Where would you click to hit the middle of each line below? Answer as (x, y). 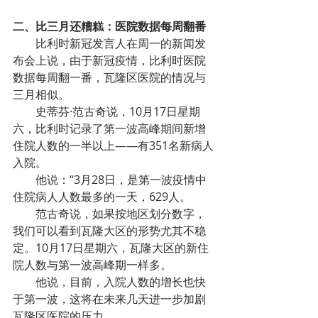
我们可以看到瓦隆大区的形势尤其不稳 (109, 231)
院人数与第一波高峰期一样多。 (92, 265)
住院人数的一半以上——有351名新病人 (113, 146)
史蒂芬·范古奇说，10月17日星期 (118, 111)
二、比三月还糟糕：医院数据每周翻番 (109, 26)
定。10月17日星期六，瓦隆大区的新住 (111, 248)
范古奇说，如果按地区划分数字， (121, 214)
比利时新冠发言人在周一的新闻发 (121, 43)
